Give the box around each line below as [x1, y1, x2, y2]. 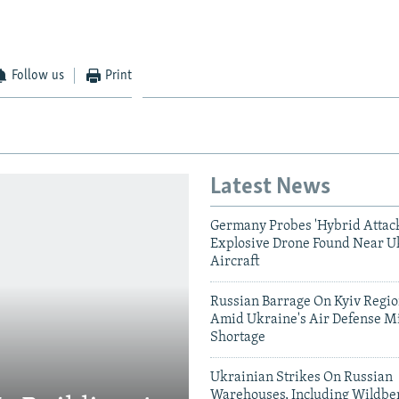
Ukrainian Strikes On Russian [210, 370, 393, 386]
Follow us [12, 68, 65, 83]
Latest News [210, 175, 330, 199]
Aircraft [210, 255, 259, 270]
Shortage [210, 330, 265, 346]
